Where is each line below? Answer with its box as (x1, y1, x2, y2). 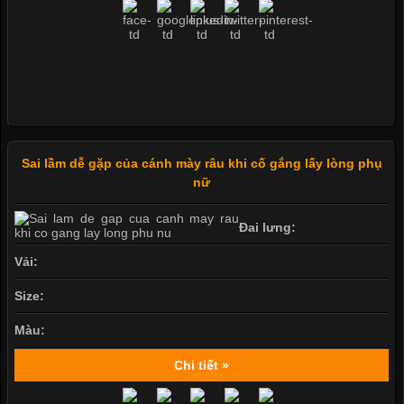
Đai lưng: (239, 220, 297, 234)
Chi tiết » (174, 357, 230, 372)
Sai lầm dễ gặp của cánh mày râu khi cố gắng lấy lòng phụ (21, 156, 382, 171)
